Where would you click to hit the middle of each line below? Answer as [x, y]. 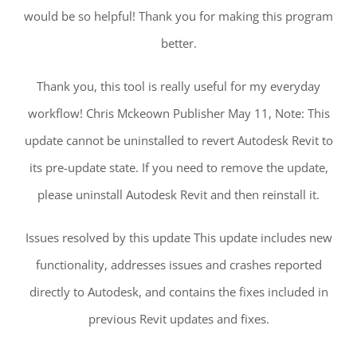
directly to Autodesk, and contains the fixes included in [178, 292]
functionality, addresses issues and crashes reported [178, 265]
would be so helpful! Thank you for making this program [178, 16]
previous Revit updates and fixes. [178, 319]
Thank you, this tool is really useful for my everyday [178, 86]
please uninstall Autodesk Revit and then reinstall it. [178, 195]
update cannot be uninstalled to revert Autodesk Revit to [178, 141]
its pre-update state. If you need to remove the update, [178, 168]
